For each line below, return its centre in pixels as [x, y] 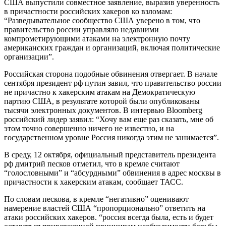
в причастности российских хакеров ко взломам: [88, 11]
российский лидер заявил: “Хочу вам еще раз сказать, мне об [109, 119]
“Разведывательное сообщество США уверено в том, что [102, 20]
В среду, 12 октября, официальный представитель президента [110, 154]
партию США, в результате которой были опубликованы [102, 101]
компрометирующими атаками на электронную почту [97, 38]
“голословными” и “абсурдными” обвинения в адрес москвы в [112, 173]
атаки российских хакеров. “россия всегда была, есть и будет [109, 217]
